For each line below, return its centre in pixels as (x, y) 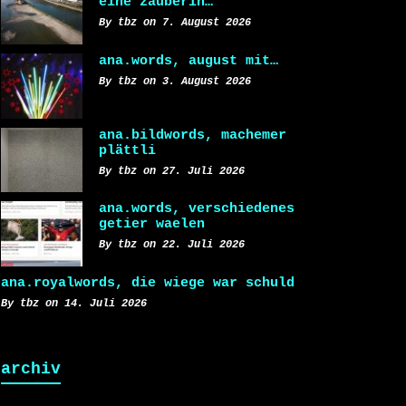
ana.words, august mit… (188, 60)
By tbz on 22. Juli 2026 (172, 245)
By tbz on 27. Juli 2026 (172, 171)
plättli (127, 150)
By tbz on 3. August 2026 (175, 81)
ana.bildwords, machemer (193, 135)
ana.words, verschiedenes (197, 209)
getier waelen (152, 224)
